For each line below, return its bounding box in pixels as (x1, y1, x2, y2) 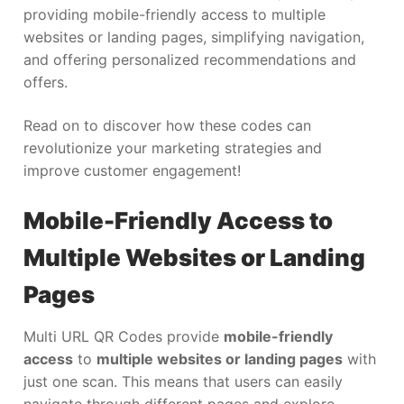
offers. (23, 73, 68, 92)
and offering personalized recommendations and (23, 50, 356, 69)
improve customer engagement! (23, 161, 241, 179)
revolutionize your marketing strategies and (23, 138, 322, 157)
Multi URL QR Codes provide (23, 327, 224, 346)
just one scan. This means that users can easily (23, 372, 343, 391)
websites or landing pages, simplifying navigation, (23, 28, 364, 47)
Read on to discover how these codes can (23, 115, 311, 134)
